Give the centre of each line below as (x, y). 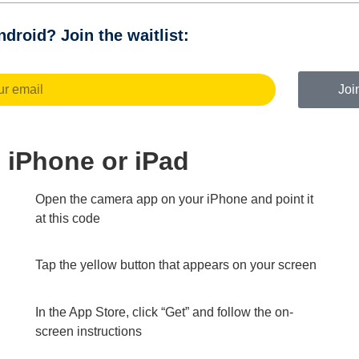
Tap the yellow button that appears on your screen (175, 265)
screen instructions (88, 331)
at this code (67, 218)
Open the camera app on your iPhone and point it (174, 199)
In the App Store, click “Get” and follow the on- (164, 312)
